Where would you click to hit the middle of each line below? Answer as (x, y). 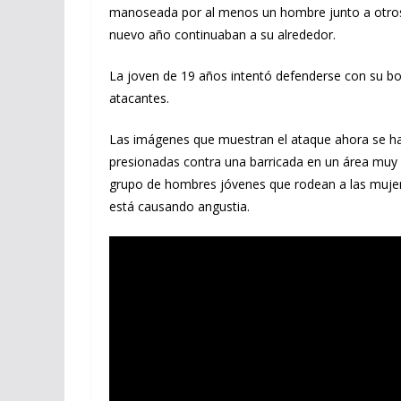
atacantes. (139, 98)
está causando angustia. (179, 206)
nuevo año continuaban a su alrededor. (222, 34)
